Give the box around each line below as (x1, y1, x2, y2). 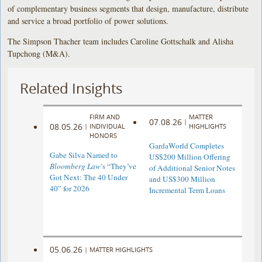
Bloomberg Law (50, 161, 101, 172)
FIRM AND (89, 112, 120, 122)
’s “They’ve (101, 161, 137, 172)
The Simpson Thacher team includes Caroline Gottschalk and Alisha (8, 35, 234, 47)
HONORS (89, 131, 118, 140)
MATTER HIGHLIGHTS (89, 244, 153, 254)
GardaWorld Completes (149, 140, 224, 151)
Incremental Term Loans (149, 185, 225, 196)
